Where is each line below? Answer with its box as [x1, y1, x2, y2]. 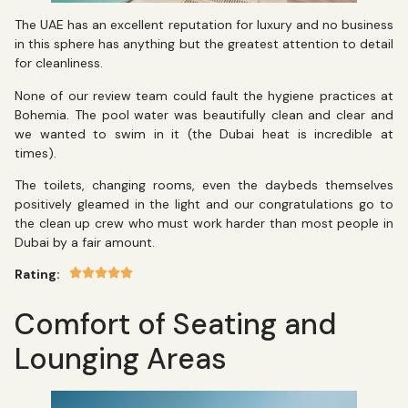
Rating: [15, 266, 60, 283]
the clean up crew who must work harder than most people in [15, 214, 393, 231]
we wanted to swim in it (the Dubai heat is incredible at [15, 125, 393, 142]
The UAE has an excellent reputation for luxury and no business [15, 16, 393, 34]
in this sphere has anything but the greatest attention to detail [15, 36, 393, 53]
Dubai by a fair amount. [15, 233, 158, 250]
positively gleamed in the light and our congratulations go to [15, 195, 393, 212]
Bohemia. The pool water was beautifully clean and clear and [15, 106, 393, 123]
